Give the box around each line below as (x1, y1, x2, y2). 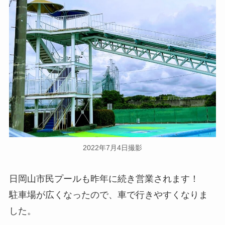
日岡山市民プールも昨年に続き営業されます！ (9, 173, 208, 184)
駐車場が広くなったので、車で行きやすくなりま (9, 189, 208, 200)
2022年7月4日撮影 (83, 144, 142, 152)
